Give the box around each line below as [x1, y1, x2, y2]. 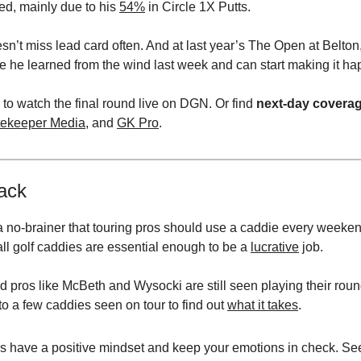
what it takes [227, 297, 298, 312]
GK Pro [117, 115, 159, 130]
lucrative [251, 239, 299, 254]
